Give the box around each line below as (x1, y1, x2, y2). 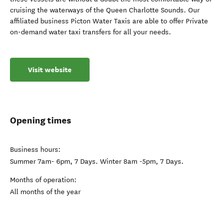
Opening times (10, 114, 71, 126)
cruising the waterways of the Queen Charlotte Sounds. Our (10, 6, 200, 14)
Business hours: (10, 145, 61, 154)
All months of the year (10, 188, 81, 196)
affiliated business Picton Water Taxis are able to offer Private (10, 17, 208, 25)
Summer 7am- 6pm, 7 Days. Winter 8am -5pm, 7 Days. (10, 157, 184, 166)
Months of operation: (10, 176, 77, 184)
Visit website (28, 65, 72, 75)
